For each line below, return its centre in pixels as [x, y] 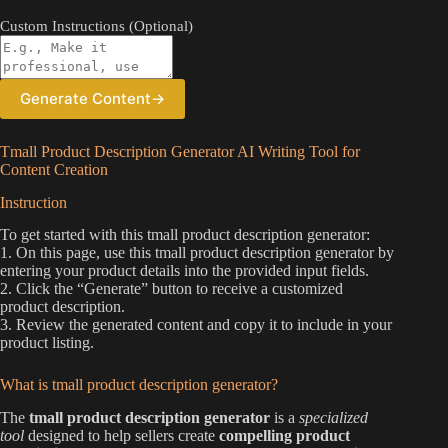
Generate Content [85, 99]
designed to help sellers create [121, 436]
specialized [333, 418]
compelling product [284, 436]
